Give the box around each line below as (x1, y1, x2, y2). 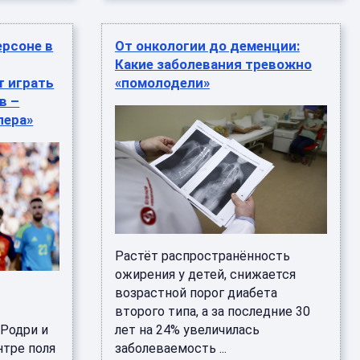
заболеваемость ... (114, 341, 227, 356)
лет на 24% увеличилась (114, 322, 260, 337)
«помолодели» (114, 75, 210, 91)
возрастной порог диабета (114, 285, 277, 301)
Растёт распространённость (114, 248, 290, 264)
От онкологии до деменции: (114, 38, 300, 54)
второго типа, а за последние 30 (114, 304, 310, 319)
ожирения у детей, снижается (114, 267, 296, 282)
